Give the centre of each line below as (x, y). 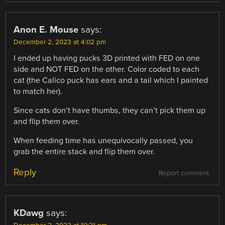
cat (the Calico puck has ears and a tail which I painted (111, 80)
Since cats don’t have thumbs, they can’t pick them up (110, 111)
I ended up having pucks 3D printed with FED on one (107, 58)
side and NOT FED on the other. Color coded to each (107, 69)
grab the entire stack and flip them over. (84, 152)
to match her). (38, 91)
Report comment (184, 174)
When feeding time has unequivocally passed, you (103, 141)
